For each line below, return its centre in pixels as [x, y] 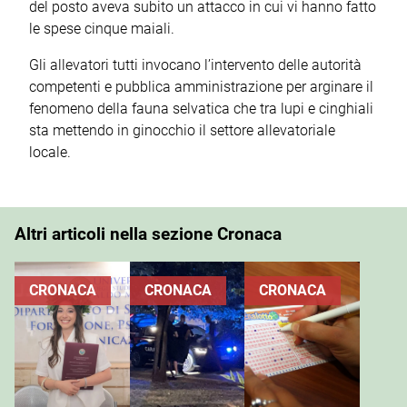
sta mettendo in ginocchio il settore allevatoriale [182, 130]
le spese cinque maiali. [102, 28]
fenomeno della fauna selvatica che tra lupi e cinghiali [201, 108]
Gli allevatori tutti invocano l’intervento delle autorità [195, 65]
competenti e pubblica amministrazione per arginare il [201, 86]
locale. [55, 152]
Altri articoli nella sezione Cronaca [148, 234]
